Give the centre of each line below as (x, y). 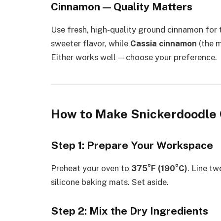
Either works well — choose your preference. (134, 57)
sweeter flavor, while (91, 44)
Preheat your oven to (91, 168)
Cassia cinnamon (164, 44)
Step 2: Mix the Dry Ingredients (129, 211)
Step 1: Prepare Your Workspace (132, 145)
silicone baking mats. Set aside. (110, 182)
